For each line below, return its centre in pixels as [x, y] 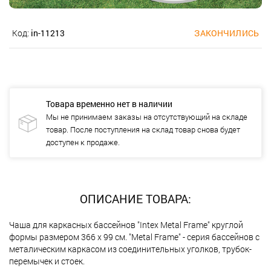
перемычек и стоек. [47, 261]
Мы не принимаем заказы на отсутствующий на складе [147, 116]
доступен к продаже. [83, 142]
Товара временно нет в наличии [109, 103]
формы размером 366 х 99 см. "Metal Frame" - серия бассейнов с [134, 237]
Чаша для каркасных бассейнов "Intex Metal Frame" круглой [126, 224]
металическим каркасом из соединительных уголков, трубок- [130, 249]
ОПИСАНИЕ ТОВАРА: [135, 198]
